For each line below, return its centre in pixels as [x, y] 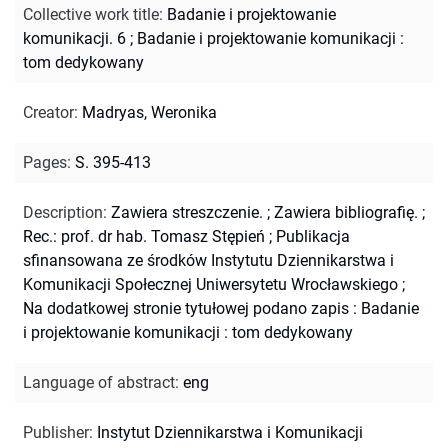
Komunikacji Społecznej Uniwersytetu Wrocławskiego [210, 284]
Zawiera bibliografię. [346, 212]
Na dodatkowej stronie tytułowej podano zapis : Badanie [221, 308]
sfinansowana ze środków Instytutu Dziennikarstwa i [208, 260]
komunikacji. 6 [74, 38]
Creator [48, 112]
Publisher [56, 432]
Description [63, 212]
